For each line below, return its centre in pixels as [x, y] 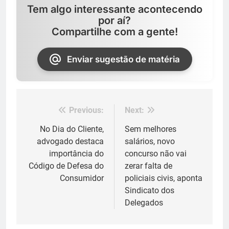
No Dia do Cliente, [72, 129]
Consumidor [82, 178]
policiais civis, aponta [164, 178]
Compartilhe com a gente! [114, 31]
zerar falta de [148, 166]
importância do [76, 153]
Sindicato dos [150, 190]
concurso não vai [156, 153]
